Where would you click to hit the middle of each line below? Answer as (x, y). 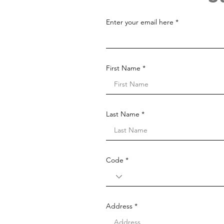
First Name (123, 68)
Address (119, 206)
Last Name (123, 114)
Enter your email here (140, 22)
